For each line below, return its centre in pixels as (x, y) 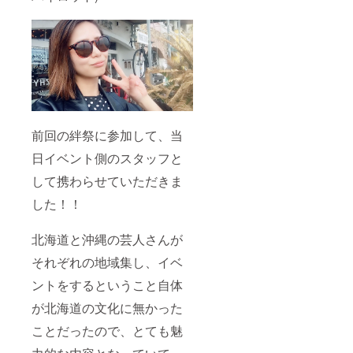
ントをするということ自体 (107, 284)
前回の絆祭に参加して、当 (107, 135)
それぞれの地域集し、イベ (107, 262)
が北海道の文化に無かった (107, 307)
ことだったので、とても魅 (107, 330)
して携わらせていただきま (107, 180)
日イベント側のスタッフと (107, 158)
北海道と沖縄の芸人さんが (107, 239)
